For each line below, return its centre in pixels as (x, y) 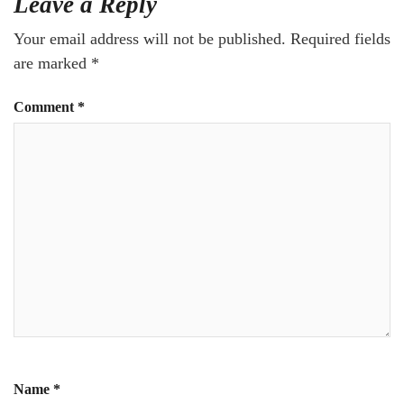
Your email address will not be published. (150, 39)
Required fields (340, 39)
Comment (46, 108)
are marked (52, 64)
